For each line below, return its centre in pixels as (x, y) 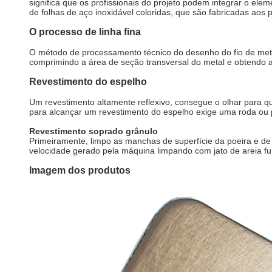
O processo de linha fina (85, 32)
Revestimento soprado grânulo (93, 131)
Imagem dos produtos (80, 170)
